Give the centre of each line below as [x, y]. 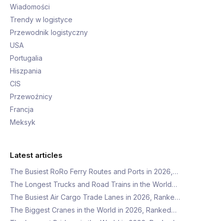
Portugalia [26, 58]
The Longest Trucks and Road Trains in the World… [93, 184]
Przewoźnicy [31, 96]
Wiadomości [30, 7]
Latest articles [36, 155]
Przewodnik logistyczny [49, 32]
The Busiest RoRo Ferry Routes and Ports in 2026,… [94, 171]
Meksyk [23, 122]
